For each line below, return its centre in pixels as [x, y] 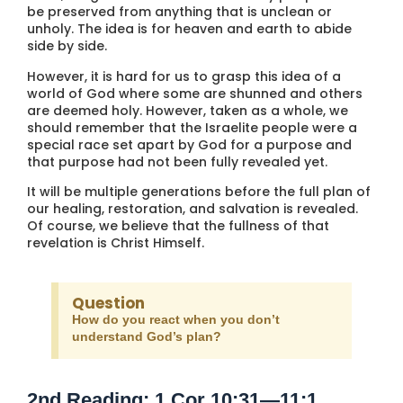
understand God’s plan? [146, 337]
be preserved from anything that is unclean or [179, 12]
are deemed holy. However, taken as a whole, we [188, 110]
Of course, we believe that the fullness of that [178, 225]
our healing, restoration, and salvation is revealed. [193, 208]
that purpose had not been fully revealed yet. [177, 161]
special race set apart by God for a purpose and [189, 144]
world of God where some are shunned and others [195, 93]
